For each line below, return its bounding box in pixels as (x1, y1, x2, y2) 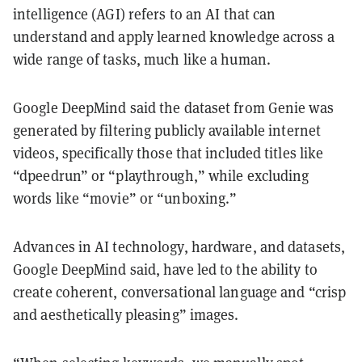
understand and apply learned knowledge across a (13, 27, 335, 46)
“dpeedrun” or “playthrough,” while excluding (13, 166, 309, 185)
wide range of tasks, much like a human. (13, 49, 271, 69)
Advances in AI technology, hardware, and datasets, (13, 237, 346, 256)
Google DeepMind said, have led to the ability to (13, 259, 318, 279)
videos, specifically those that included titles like (13, 143, 324, 162)
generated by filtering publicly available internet (13, 120, 322, 140)
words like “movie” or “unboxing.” (13, 188, 238, 208)
